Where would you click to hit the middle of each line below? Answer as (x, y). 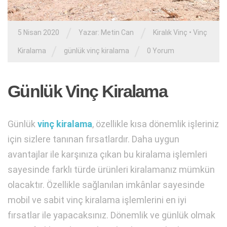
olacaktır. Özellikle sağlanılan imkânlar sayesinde (106, 184)
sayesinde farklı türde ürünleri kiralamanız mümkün (111, 169)
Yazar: (90, 33)
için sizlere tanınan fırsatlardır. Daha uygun (93, 139)
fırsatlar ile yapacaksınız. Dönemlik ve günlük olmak (111, 215)
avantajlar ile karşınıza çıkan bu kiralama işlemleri (107, 154)
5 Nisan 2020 (39, 33)
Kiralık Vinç (170, 33)
